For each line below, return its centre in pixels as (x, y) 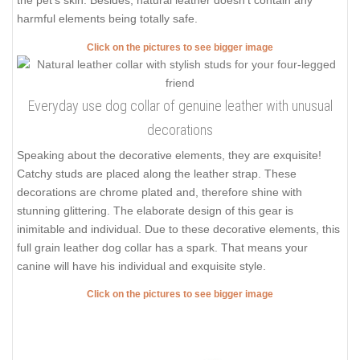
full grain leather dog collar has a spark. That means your (162, 247)
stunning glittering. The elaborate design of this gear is (155, 210)
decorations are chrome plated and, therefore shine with (160, 192)
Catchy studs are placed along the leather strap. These (157, 173)
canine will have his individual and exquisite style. (141, 266)
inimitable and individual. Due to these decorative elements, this (178, 229)
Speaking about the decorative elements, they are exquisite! (169, 155)
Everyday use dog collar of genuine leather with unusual (180, 105)
